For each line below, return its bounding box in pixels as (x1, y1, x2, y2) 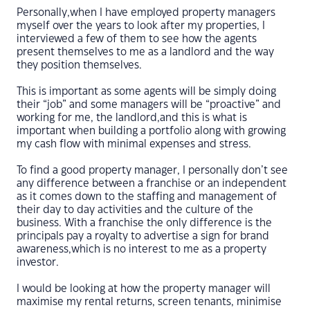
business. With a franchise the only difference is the (17, 218, 272, 228)
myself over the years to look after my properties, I (17, 21, 265, 31)
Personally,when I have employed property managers (17, 8, 275, 18)
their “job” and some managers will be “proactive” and (17, 100, 281, 110)
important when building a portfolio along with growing (17, 126, 286, 136)
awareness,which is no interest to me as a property (17, 244, 266, 255)
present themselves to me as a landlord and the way (17, 47, 274, 57)
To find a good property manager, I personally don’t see (17, 165, 288, 176)
